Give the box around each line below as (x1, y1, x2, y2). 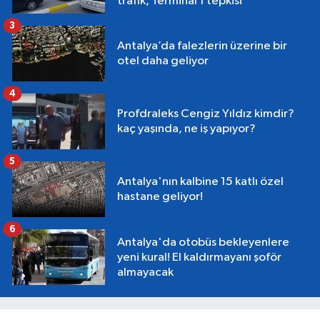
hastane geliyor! (117, 191, 203, 204)
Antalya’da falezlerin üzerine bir (117, 40, 287, 53)
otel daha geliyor (117, 55, 209, 68)
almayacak (117, 266, 174, 279)
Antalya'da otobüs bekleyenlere (117, 236, 289, 249)
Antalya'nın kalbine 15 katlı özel (117, 176, 284, 189)
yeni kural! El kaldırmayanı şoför (117, 251, 281, 264)
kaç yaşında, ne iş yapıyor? (117, 123, 256, 136)
